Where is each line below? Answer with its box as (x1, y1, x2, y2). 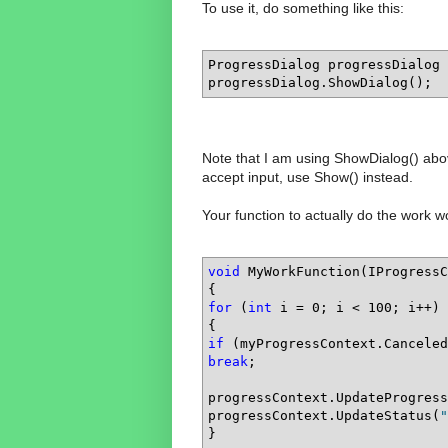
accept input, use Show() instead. (202, 168, 413, 185)
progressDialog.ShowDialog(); (208, 74, 432, 90)
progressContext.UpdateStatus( (208, 407, 440, 423)
